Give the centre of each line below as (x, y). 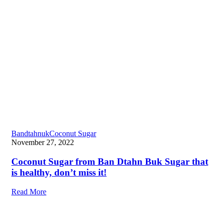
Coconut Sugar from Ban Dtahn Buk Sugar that (110, 162)
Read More (29, 191)
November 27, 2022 (43, 143)
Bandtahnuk (30, 134)
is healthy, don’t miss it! (59, 173)
